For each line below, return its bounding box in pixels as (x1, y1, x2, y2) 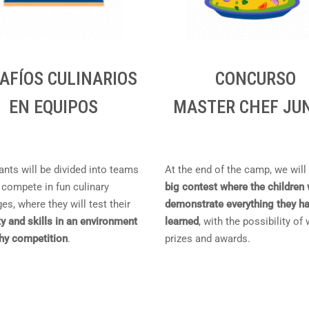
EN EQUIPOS (9, 97, 99, 117)
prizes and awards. (165, 232, 250, 245)
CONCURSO (215, 68, 296, 89)
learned (165, 215, 199, 228)
